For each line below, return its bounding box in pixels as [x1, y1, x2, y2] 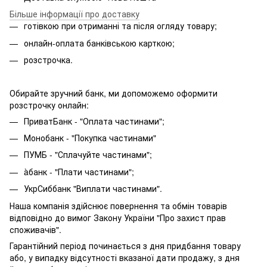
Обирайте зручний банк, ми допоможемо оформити [10, 86, 218, 99]
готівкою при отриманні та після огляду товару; [24, 20, 217, 32]
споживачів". [10, 223, 61, 235]
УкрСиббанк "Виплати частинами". [24, 182, 162, 195]
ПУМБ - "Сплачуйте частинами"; [24, 148, 152, 161]
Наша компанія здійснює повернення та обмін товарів [10, 199, 227, 212]
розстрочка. [24, 54, 73, 66]
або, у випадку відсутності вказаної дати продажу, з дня [10, 251, 240, 263]
